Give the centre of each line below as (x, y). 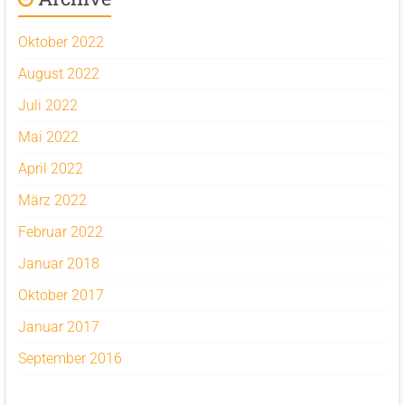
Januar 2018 (58, 264)
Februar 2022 (60, 232)
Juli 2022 (47, 105)
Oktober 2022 (61, 42)
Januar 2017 (58, 327)
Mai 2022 (48, 137)
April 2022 (50, 169)
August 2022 (58, 74)
